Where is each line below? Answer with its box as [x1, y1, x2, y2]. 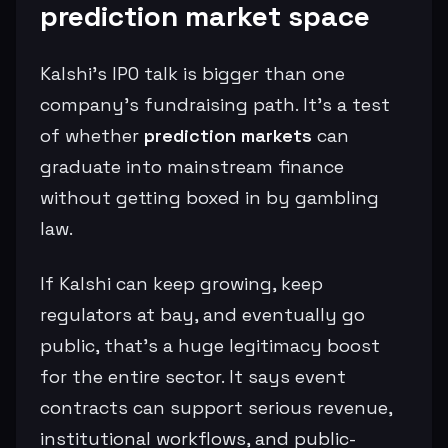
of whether [40, 123, 144, 147]
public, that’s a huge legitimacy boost [40, 333, 380, 357]
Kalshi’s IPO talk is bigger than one [40, 61, 345, 85]
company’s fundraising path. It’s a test [40, 92, 390, 116]
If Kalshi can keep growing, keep [40, 271, 323, 295]
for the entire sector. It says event [40, 364, 346, 388]
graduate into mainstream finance [40, 154, 344, 178]
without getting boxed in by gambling [40, 185, 379, 209]
